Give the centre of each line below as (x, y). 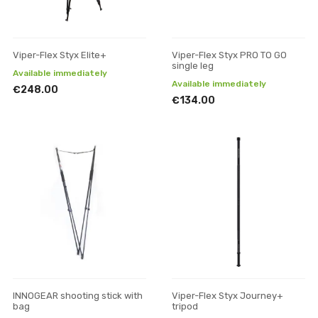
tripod (185, 306)
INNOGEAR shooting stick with (78, 296)
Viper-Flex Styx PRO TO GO (229, 55)
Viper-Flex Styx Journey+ (227, 296)
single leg (193, 66)
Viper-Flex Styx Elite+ (60, 55)
